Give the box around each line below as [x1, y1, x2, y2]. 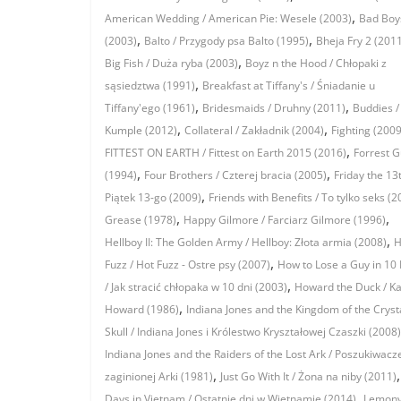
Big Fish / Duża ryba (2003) [105, 55, 238, 72]
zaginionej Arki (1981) [105, 369, 213, 385]
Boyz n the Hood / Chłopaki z [245, 55, 387, 72]
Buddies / [353, 100, 399, 116]
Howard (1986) [105, 302, 179, 318]
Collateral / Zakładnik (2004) [184, 123, 324, 139]
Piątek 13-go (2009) [105, 190, 201, 206]
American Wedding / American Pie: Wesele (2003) [105, 11, 352, 27]
